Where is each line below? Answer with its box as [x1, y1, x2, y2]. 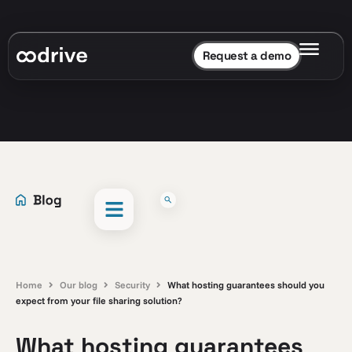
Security [115, 279, 150, 291]
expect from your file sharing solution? [16, 295, 182, 306]
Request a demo [203, 48, 291, 63]
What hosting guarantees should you [167, 279, 324, 291]
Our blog [60, 279, 97, 291]
